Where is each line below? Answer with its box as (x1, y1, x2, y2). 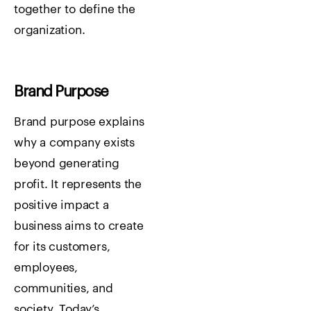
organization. (14, 24, 85, 37)
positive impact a (14, 199, 109, 212)
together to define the (14, 3, 135, 16)
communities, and (14, 283, 113, 295)
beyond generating (14, 158, 119, 170)
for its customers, (14, 241, 110, 253)
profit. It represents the (14, 178, 142, 191)
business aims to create (14, 220, 144, 233)
